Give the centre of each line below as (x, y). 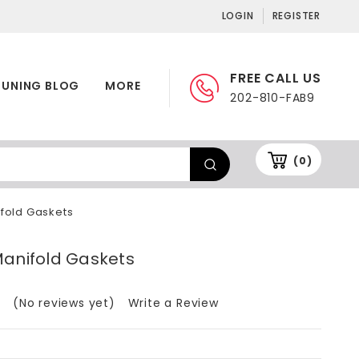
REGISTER (296, 16)
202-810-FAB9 (272, 98)
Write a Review (173, 303)
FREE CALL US (276, 78)
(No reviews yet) (64, 303)
